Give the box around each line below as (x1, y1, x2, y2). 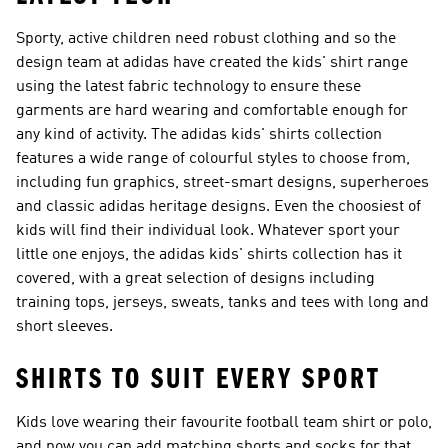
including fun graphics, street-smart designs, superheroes (16, 175, 429, 191)
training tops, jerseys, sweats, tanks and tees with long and (16, 295, 429, 311)
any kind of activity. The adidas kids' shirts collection (16, 127, 382, 143)
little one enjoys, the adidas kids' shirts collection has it (16, 247, 402, 263)
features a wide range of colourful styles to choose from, (16, 151, 410, 167)
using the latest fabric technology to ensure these (16, 79, 361, 95)
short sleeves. (16, 319, 113, 335)
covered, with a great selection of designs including (16, 271, 375, 287)
